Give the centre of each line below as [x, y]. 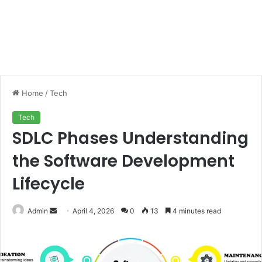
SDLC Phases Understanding [130, 138]
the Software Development [123, 161]
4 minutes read [196, 211]
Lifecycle [49, 184]
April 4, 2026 [93, 211]
